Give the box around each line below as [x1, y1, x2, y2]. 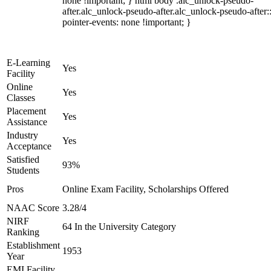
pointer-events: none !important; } [62, 17, 191, 27]
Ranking [7, 227, 39, 237]
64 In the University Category [62, 221, 176, 232]
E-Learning [7, 57, 50, 68]
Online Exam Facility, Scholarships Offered [62, 184, 229, 194]
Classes [7, 93, 35, 103]
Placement [7, 106, 46, 116]
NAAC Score [7, 203, 59, 213]
